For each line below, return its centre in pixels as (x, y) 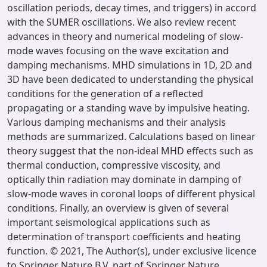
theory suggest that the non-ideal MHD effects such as (130, 151)
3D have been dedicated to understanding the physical (130, 79)
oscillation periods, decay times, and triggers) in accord (132, 8)
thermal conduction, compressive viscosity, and (114, 165)
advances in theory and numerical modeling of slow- (125, 36)
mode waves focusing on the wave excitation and (118, 51)
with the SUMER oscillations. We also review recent (122, 22)
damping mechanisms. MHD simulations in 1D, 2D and (130, 65)
